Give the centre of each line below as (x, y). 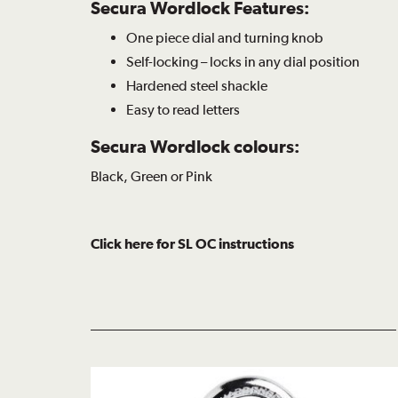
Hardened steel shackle (197, 85)
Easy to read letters (183, 109)
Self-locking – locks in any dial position (243, 61)
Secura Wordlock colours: (195, 146)
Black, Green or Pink (151, 176)
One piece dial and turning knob (225, 37)
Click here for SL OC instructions (192, 244)
